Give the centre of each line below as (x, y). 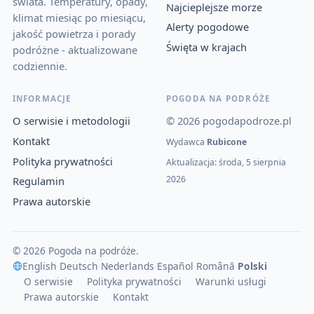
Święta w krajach (206, 47)
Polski (253, 266)
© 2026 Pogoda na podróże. (75, 250)
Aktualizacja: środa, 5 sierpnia (226, 162)
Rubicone (226, 142)
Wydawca (186, 142)
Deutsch (79, 266)
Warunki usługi (231, 281)
